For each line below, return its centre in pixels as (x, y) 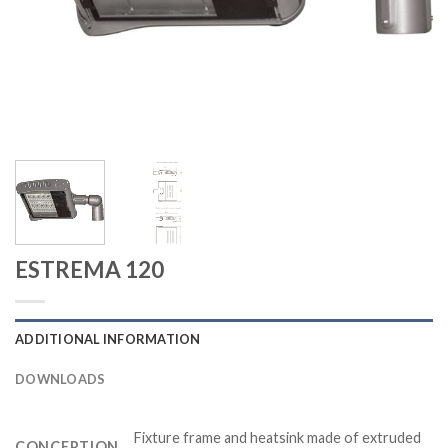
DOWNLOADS (60, 378)
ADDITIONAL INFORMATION (108, 338)
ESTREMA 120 (89, 269)
